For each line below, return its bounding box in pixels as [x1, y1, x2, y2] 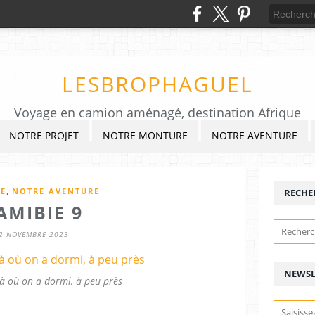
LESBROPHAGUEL [62, 70, 253, 98]
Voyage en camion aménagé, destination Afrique [14, 104, 301, 121]
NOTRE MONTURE [103, 129, 188, 142]
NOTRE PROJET [9, 129, 79, 142]
